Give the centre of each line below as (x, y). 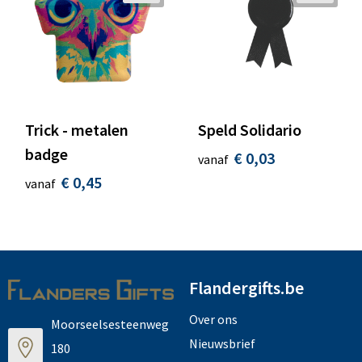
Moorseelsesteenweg (110, 324)
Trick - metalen (76, 129)
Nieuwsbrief (222, 343)
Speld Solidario (250, 129)
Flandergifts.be (246, 287)
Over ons (213, 319)
